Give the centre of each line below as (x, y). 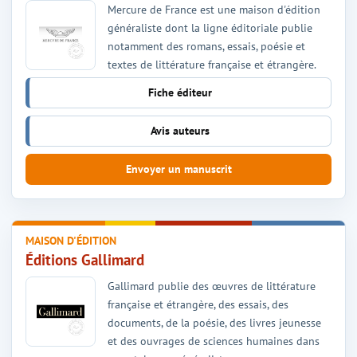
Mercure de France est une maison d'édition (214, 9)
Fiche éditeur (180, 92)
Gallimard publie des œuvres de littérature (212, 286)
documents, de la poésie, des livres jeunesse (214, 322)
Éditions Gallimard (85, 259)
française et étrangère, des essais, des (198, 304)
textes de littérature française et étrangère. (212, 64)
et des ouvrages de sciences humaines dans (214, 341)
